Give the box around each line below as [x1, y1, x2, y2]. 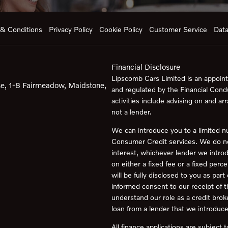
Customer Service [149, 24, 207, 34]
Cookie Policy [99, 24, 142, 34]
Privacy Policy [49, 24, 93, 34]
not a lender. [111, 107, 152, 116]
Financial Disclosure [111, 62, 180, 71]
